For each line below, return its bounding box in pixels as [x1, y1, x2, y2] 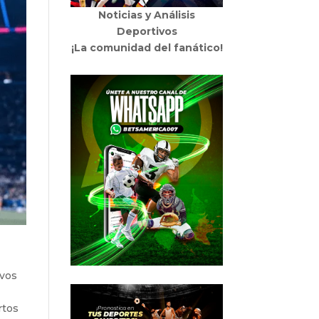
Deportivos [116, 25, 177, 38]
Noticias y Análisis [98, 9, 196, 22]
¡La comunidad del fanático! [70, 41, 223, 55]
